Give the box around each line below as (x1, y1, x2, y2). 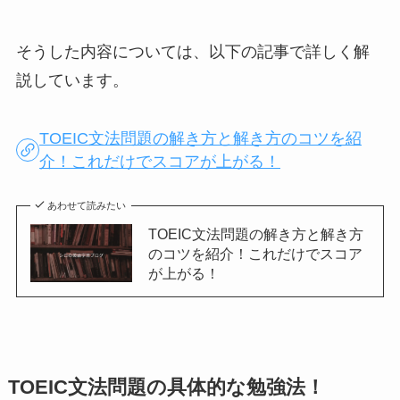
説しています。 (15, 71, 129, 89)
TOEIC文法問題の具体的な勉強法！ (7, 376, 325, 398)
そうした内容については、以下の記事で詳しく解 (15, 42, 370, 61)
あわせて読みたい (47, 199, 127, 211)
